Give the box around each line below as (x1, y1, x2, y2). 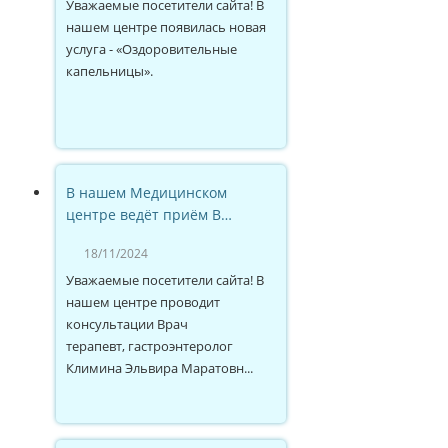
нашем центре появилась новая (66, 17, 266, 36)
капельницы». (66, 61, 153, 80)
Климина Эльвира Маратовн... (66, 358, 253, 377)
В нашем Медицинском (66, 182, 227, 202)
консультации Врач (66, 314, 188, 333)
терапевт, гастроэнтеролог (66, 336, 233, 355)
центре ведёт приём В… (66, 204, 232, 224)
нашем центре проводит (66, 292, 220, 311)
